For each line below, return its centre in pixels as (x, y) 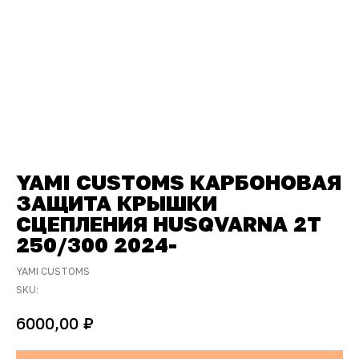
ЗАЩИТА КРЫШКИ (117, 203)
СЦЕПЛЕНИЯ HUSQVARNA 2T (169, 224)
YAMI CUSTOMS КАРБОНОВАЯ (179, 182)
